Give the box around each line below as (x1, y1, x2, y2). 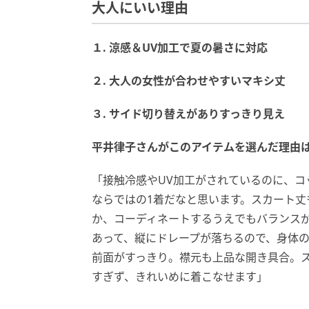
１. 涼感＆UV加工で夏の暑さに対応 (92, 39, 268, 55)
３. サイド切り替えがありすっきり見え (92, 106, 285, 121)
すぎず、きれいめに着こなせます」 (92, 268, 268, 284)
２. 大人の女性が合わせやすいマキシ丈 (92, 72, 286, 88)
